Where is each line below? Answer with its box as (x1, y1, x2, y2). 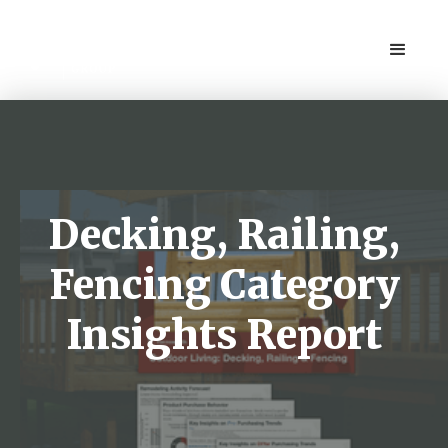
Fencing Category (48, 260, 400, 310)
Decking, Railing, (48, 210, 400, 260)
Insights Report (66, 310, 382, 360)
